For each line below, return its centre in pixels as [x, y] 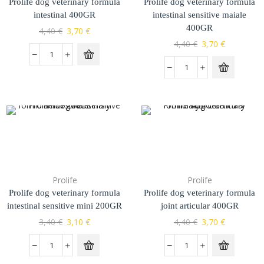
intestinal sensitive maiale [199, 15]
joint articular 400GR [199, 206]
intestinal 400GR [65, 15]
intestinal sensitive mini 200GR [65, 206]
